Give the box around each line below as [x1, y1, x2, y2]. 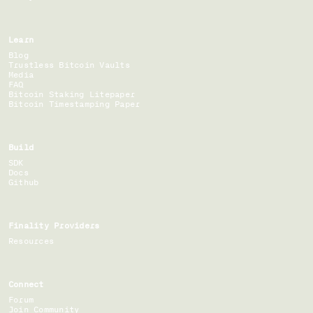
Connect [8, 279, 44, 289]
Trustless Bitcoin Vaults [8, 59, 130, 70]
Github [8, 177, 39, 187]
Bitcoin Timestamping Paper [8, 99, 140, 109]
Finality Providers [8, 220, 100, 231]
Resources [8, 235, 54, 246]
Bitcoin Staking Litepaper [8, 89, 135, 99]
